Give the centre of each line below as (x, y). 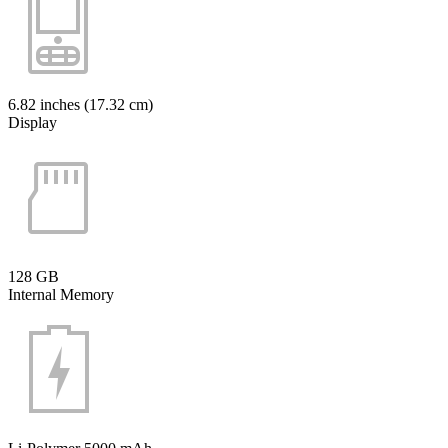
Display (32, 122)
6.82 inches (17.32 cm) (80, 104)
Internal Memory (61, 294)
